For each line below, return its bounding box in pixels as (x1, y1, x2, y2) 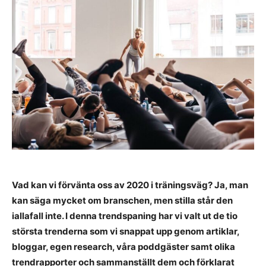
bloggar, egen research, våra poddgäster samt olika (12, 241, 235, 253)
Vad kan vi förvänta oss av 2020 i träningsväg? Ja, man (12, 179, 248, 191)
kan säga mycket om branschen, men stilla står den (12, 195, 233, 207)
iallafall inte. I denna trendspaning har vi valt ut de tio (12, 210, 237, 222)
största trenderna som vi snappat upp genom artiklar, (12, 226, 239, 237)
